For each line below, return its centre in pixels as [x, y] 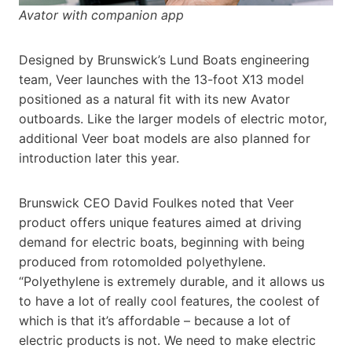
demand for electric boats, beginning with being [162, 242]
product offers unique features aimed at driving [160, 222]
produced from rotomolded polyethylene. [142, 261]
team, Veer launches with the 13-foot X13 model [161, 79]
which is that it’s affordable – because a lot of [155, 320]
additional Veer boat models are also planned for [165, 138]
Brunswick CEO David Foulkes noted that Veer [156, 202]
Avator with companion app [101, 15]
